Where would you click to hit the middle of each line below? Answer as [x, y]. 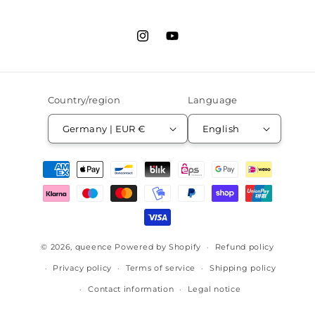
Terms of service [161, 268]
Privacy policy [83, 268]
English [221, 128]
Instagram [162, 43]
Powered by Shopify [158, 246]
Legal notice [214, 289]
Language [212, 100]
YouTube [187, 43]
